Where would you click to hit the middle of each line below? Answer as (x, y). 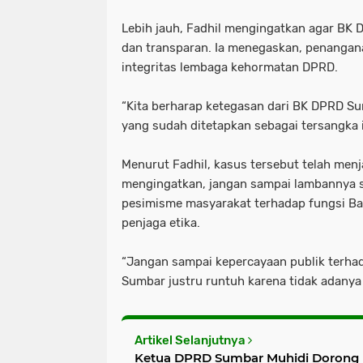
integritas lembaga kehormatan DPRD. (230, 68)
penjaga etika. (161, 223)
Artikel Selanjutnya (191, 341)
